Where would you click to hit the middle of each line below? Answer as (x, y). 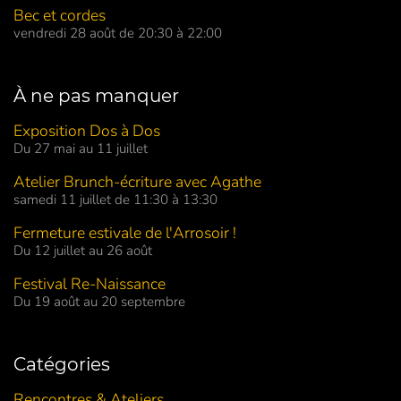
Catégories (62, 365)
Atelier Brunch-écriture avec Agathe (137, 182)
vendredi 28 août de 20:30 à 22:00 (118, 34)
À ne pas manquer (96, 96)
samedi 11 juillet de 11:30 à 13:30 (115, 200)
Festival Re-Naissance (90, 284)
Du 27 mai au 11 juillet (81, 149)
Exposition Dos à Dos (87, 131)
